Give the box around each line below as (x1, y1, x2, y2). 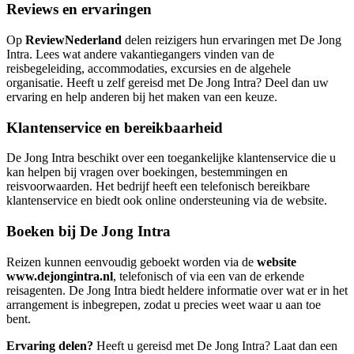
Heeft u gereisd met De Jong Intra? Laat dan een (93, 338, 337, 352)
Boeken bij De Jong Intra (6, 223, 171, 240)
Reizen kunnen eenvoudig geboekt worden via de (6, 254, 257, 269)
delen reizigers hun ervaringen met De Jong (122, 32, 341, 47)
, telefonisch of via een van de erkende (113, 269, 304, 283)
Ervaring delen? (6, 338, 93, 352)
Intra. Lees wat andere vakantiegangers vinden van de (6, 47, 274, 61)
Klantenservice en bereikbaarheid (6, 119, 223, 136)
